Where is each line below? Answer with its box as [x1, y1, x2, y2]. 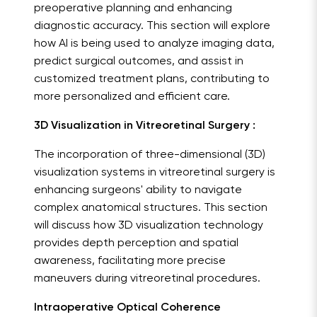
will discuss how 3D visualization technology [34, 220, 263, 232]
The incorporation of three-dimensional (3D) [34, 149, 265, 161]
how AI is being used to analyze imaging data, [34, 38, 275, 50]
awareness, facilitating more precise [34, 255, 226, 267]
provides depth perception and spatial [34, 238, 238, 250]
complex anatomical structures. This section [34, 202, 267, 214]
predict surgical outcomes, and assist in [34, 56, 243, 68]
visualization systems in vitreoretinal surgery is [34, 167, 275, 179]
